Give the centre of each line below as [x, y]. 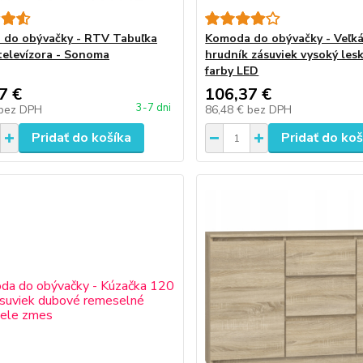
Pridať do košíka [81, 138]
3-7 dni [154, 108]
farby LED [232, 71]
